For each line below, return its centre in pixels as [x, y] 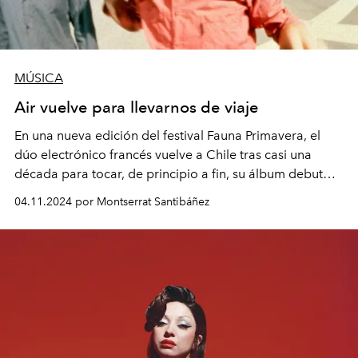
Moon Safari [50, 193]
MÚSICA [39, 78]
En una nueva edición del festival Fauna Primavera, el [167, 135]
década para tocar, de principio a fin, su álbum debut [169, 173]
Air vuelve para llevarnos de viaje [137, 107]
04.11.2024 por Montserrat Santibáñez [112, 201]
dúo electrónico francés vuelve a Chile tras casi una [163, 154]
